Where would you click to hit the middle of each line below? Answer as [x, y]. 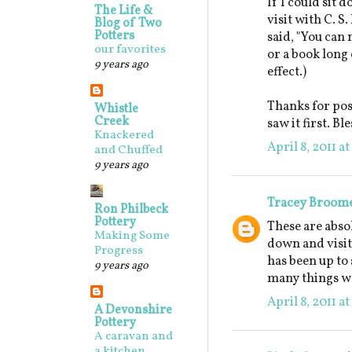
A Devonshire [133, 310]
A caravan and [134, 337]
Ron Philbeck [131, 210]
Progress [119, 251]
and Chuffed [128, 150]
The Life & [123, 11]
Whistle [116, 109]
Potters [114, 36]
